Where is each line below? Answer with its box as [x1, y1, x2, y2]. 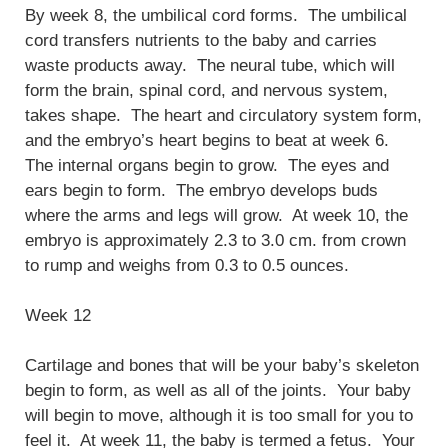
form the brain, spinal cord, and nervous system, [25, 81, 388, 101]
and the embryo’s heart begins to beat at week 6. [25, 131, 394, 151]
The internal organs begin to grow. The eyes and [25, 156, 389, 176]
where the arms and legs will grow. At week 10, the [25, 206, 408, 226]
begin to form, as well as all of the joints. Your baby [25, 381, 411, 401]
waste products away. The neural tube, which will [25, 56, 395, 76]
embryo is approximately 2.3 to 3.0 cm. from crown [25, 231, 406, 251]
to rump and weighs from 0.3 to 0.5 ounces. [25, 256, 349, 276]
